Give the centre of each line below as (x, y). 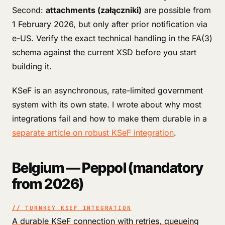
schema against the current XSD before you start (104, 52)
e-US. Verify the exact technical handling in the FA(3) (112, 38)
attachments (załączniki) (94, 10)
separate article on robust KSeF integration (93, 133)
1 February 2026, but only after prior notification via (110, 24)
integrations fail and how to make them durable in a (109, 119)
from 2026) (48, 184)
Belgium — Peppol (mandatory (108, 168)
